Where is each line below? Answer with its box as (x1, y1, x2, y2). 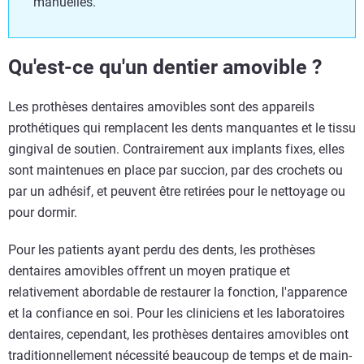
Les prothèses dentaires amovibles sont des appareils (8, 99, 314, 115)
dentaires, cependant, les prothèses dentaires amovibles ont (8, 327, 349, 342)
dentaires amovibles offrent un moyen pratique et (8, 263, 290, 279)
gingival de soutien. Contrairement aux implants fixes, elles (8, 141, 344, 157)
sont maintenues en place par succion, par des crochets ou (8, 162, 343, 178)
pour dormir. (8, 205, 77, 220)
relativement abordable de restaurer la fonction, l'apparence (8, 284, 347, 300)
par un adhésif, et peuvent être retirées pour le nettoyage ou (8, 184, 345, 199)
